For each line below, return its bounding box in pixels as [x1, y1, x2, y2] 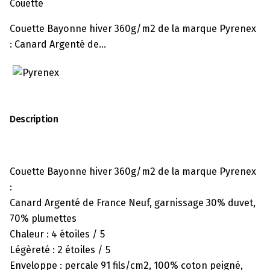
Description [10, 113, 58, 125]
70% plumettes [10, 212, 77, 224]
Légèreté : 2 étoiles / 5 [10, 243, 110, 256]
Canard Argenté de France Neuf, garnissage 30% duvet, [10, 196, 256, 209]
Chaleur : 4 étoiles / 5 [10, 228, 105, 240]
